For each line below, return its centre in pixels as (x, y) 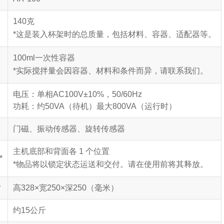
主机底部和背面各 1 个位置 (61, 151)
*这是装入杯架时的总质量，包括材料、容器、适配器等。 (114, 34)
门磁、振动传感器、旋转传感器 (69, 129)
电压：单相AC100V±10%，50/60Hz (77, 94)
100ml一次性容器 (44, 58)
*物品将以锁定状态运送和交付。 (70, 164)
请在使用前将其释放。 (168, 164)
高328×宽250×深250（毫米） (66, 188)
